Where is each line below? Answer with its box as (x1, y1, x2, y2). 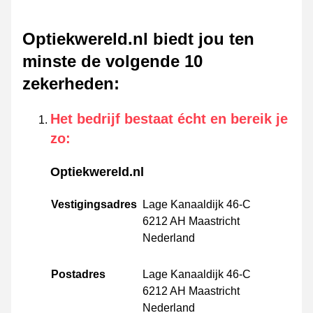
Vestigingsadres (51, 198, 137, 211)
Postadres (51, 268, 105, 281)
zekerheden (22, 74, 114, 94)
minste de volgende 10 (22, 52, 203, 71)
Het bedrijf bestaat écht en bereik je (50, 111, 288, 127)
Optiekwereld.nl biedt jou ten (22, 29, 254, 49)
